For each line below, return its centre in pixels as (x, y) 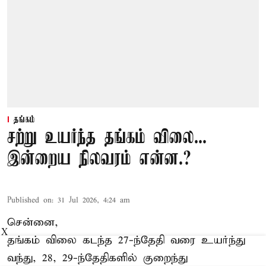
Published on (29, 201)
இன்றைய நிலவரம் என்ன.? (99, 160)
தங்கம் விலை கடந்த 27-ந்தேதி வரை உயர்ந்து (126, 240)
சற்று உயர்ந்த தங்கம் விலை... (107, 138)
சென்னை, (33, 223)
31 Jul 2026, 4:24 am (94, 201)
